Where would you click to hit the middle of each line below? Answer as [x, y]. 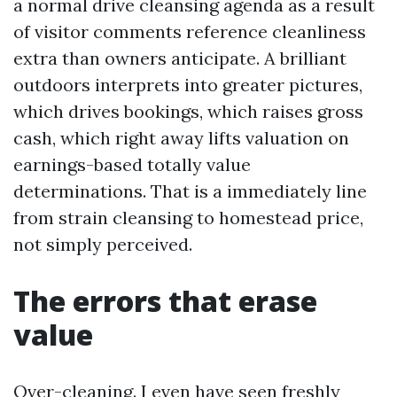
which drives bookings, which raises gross [188, 111]
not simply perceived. [103, 244]
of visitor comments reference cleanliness [190, 31]
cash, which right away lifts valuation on [181, 138]
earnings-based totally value [132, 164]
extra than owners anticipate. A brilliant [180, 58]
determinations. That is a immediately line [190, 191]
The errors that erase [165, 301]
